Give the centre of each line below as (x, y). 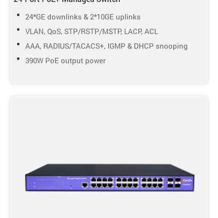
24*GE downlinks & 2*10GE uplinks (83, 17)
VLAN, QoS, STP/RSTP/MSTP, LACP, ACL (91, 31)
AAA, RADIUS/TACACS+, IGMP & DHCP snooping (106, 46)
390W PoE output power (65, 60)
